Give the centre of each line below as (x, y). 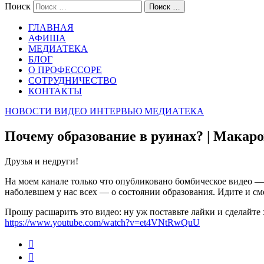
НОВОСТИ (28, 111)
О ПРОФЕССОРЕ (65, 70)
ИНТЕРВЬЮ (116, 111)
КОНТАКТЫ (55, 91)
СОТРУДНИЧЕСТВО (72, 80)
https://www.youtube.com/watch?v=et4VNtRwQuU (102, 222)
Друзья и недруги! (42, 161)
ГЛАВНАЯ (51, 27)
